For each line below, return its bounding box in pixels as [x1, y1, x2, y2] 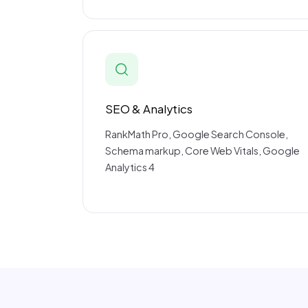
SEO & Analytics [105, 102, 192, 117]
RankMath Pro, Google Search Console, [105, 128, 288, 141]
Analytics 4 [105, 161, 155, 174]
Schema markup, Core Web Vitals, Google [105, 144, 300, 157]
